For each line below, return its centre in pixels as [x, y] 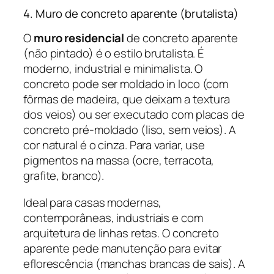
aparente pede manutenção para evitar [123, 248]
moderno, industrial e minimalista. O [113, 69]
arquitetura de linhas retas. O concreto [121, 233]
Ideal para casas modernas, [93, 202]
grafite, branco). [64, 176]
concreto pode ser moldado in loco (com [126, 84]
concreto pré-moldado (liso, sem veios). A [130, 130]
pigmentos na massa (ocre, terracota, [119, 161]
